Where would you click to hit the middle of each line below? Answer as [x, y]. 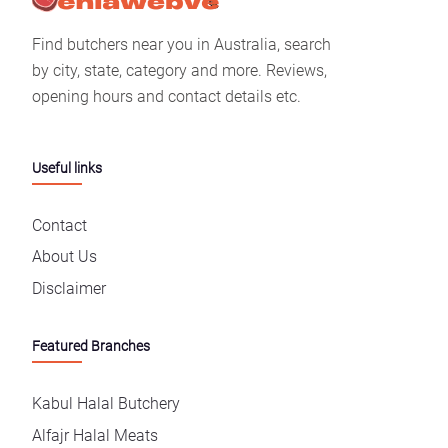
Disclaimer [69, 289]
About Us [64, 257]
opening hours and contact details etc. [166, 97]
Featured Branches [91, 347]
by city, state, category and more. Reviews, [179, 71]
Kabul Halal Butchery [106, 403]
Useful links [67, 169]
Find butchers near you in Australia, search [181, 45]
